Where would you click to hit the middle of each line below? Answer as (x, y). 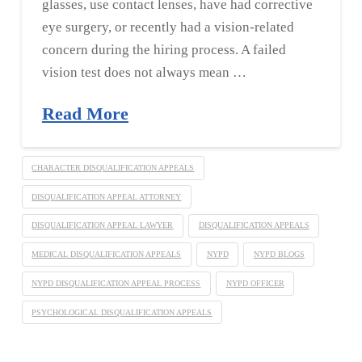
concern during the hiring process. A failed (164, 50)
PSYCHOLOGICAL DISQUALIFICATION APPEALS (122, 312)
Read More (85, 114)
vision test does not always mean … (144, 73)
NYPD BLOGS (279, 255)
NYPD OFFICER (255, 283)
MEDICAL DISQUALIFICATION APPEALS (107, 255)
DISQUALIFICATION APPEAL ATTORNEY (107, 196)
